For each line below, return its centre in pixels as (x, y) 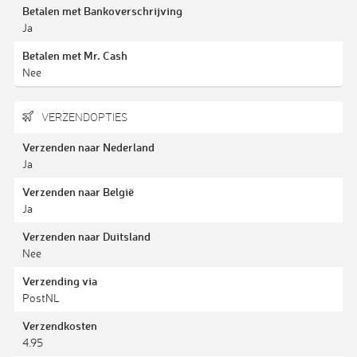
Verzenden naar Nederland (88, 147)
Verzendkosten (59, 326)
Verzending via (59, 281)
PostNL (41, 298)
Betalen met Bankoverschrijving (102, 10)
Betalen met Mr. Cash (75, 55)
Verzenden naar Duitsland (86, 237)
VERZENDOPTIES (83, 118)
